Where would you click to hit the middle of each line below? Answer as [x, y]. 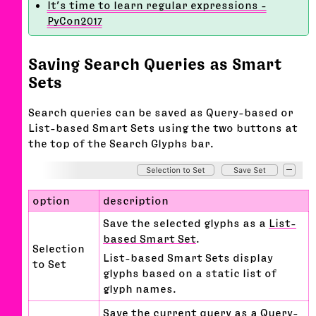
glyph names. [139, 289]
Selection [59, 248]
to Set [49, 263]
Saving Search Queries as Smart [155, 64]
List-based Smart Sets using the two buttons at [163, 127]
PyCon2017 [74, 21]
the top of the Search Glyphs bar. [121, 143]
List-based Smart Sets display [188, 258]
